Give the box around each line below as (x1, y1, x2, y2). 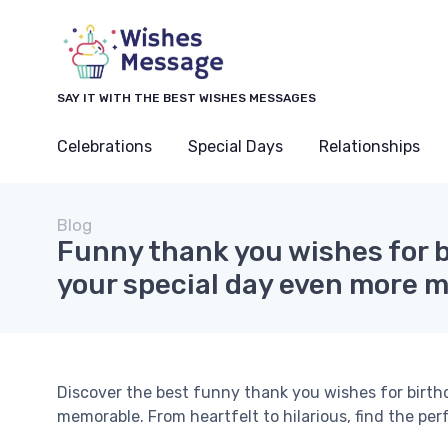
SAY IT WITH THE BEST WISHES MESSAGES (57, 91, 316, 105)
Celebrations (57, 137, 152, 156)
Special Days (188, 137, 283, 156)
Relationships (319, 137, 420, 156)
